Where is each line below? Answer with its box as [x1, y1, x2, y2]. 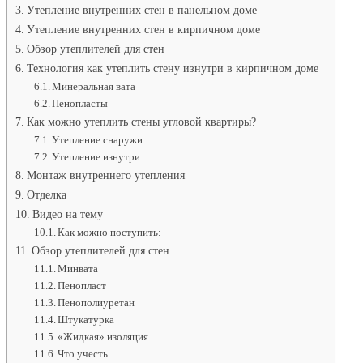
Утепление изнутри [52, 151, 141, 164]
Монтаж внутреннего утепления [26, 169, 185, 182]
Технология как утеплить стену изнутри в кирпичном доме [26, 62, 318, 75]
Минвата [58, 263, 99, 275]
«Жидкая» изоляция [58, 331, 149, 344]
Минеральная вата [52, 80, 136, 93]
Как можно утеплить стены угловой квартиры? [26, 115, 256, 129]
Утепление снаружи [52, 134, 143, 147]
